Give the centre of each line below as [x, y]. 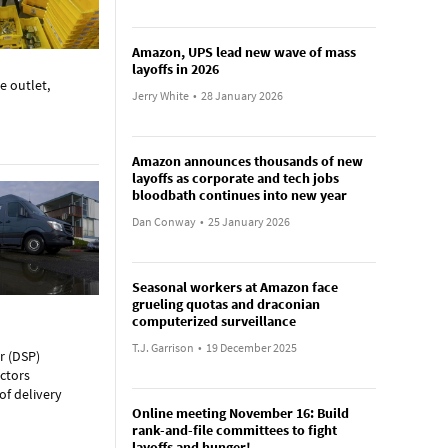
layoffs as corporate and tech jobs [235, 178]
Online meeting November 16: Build [240, 413]
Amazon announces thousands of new [247, 161]
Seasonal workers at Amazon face [234, 287]
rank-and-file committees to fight [234, 430]
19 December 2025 [251, 347]
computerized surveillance [213, 321]
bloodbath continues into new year [239, 195]
